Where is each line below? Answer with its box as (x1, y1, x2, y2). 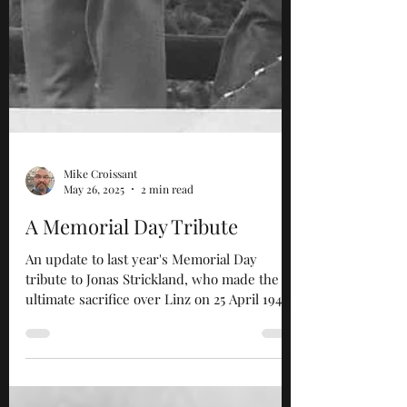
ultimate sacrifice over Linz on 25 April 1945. (25, 326, 291, 344)
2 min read (141, 218, 194, 233)
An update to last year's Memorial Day (25, 286, 257, 304)
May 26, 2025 (64, 218, 124, 233)
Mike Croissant (64, 202, 137, 217)
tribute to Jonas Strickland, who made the (25, 306, 279, 324)
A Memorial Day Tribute (25, 249, 238, 276)
